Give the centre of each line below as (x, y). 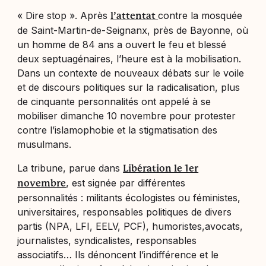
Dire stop (46, 15)
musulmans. (45, 144)
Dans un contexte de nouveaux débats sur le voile (131, 73)
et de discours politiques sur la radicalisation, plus (129, 87)
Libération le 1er (161, 168)
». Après (89, 15)
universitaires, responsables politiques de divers (125, 212)
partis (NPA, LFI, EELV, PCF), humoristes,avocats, (130, 226)
